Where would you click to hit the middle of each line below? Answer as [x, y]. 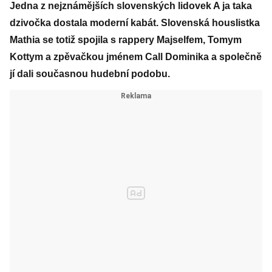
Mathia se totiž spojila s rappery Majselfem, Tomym [126, 40]
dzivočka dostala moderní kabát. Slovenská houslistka [135, 23]
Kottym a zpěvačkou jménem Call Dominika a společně [136, 57]
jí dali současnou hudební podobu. [90, 74]
